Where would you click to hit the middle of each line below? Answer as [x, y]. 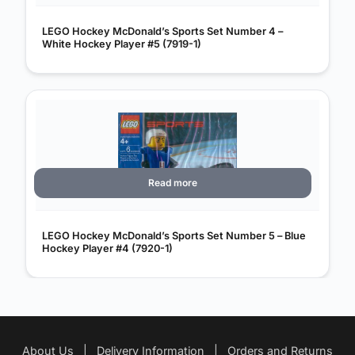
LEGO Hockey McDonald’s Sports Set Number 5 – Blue [174, 235]
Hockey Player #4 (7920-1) [107, 248]
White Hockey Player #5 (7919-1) [122, 44]
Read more [173, 183]
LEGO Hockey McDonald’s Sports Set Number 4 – [162, 31]
